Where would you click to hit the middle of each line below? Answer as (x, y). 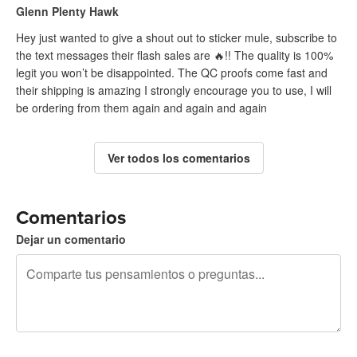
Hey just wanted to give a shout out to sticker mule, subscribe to (177, 37)
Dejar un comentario (71, 239)
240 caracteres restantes (79, 347)
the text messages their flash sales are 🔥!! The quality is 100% (175, 55)
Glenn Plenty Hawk (67, 11)
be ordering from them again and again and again (141, 107)
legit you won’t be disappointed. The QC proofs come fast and (172, 72)
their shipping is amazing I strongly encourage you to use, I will (174, 90)
